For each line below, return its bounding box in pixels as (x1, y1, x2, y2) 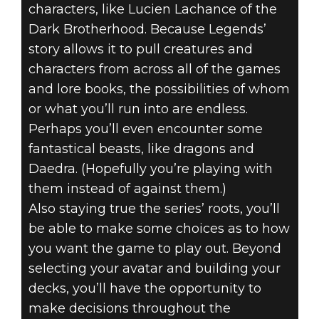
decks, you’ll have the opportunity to (28, 281, 261, 297)
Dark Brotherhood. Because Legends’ (28, 21, 266, 38)
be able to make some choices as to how (28, 221, 290, 237)
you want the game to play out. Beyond (28, 241, 281, 257)
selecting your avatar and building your (28, 261, 281, 277)
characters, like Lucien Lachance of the (28, 1, 277, 18)
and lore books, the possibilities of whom (28, 81, 290, 98)
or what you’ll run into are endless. (28, 101, 248, 117)
